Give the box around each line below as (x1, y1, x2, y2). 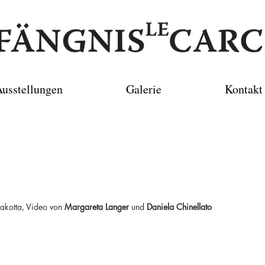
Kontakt (224, 81, 263, 97)
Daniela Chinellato (147, 201, 212, 212)
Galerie (126, 81, 161, 97)
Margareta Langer (64, 201, 129, 212)
